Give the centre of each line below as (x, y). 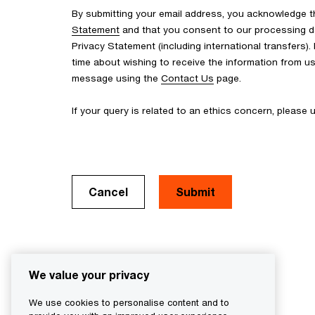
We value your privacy (89, 275)
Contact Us (187, 78)
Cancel (108, 192)
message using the (116, 78)
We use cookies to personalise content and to (129, 303)
